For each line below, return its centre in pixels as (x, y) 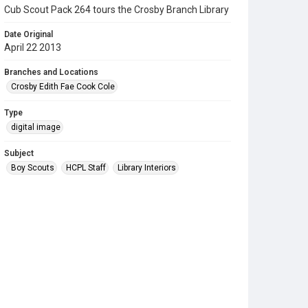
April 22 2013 (33, 47)
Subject (19, 153)
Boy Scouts (33, 168)
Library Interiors (147, 168)
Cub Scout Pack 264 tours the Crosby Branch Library (117, 10)
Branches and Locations (51, 72)
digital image (36, 127)
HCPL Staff (86, 168)
